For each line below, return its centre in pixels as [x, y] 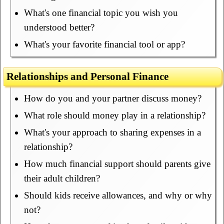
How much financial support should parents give [117, 164]
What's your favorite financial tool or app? [104, 44]
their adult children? [62, 178]
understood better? [59, 27]
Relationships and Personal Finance [88, 77]
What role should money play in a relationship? [114, 115]
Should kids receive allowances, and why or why [118, 195]
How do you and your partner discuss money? [112, 98]
